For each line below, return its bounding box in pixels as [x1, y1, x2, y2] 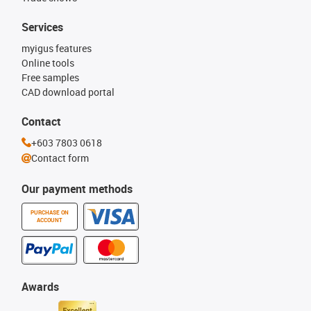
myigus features [22, 41, 92, 55]
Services [22, 19, 63, 35]
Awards [22, 278, 59, 294]
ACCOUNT [37, 216, 62, 224]
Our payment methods [22, 180, 133, 196]
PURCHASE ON [31, 208, 69, 216]
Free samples [22, 70, 79, 84]
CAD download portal [22, 85, 115, 99]
